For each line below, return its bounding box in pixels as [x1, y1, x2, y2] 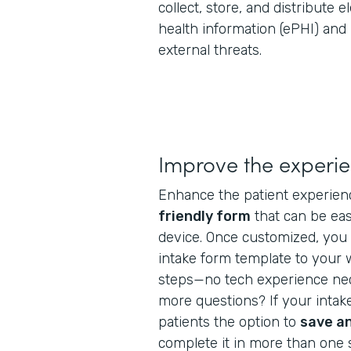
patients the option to [158, 313, 300, 331]
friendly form [158, 208, 251, 225]
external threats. [158, 42, 262, 59]
